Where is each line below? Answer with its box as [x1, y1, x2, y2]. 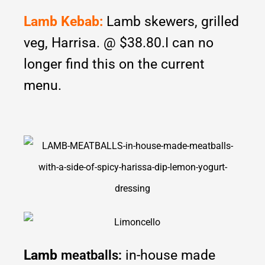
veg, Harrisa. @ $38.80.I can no [24, 35, 214, 51]
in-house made [125, 247, 215, 264]
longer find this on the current [24, 56, 205, 73]
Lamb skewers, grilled [103, 14, 239, 30]
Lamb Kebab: [24, 14, 103, 30]
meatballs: [61, 248, 122, 263]
